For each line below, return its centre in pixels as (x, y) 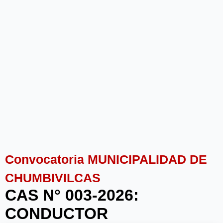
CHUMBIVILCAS (53, 177)
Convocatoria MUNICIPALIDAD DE (106, 159)
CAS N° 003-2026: (72, 195)
